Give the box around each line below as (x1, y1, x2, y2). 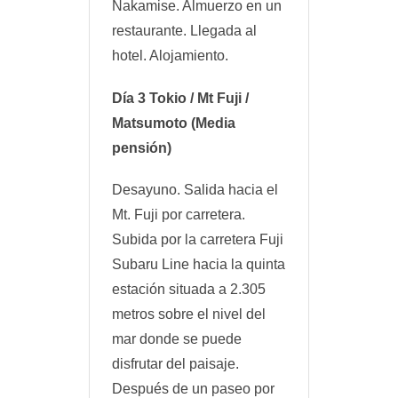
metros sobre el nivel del (112, 306, 266, 322)
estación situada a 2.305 (112, 281, 266, 297)
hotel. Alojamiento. (112, 48, 228, 64)
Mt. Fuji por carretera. (112, 206, 245, 222)
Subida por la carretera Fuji (112, 231, 283, 247)
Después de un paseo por (112, 380, 275, 396)
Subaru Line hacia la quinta (112, 256, 285, 272)
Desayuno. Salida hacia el (112, 181, 278, 197)
